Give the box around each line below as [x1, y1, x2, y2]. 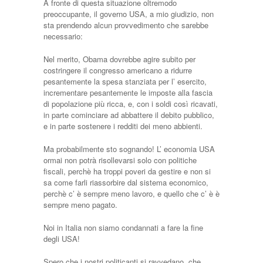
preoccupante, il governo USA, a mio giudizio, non [43, 8, 214, 19]
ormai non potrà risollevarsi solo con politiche [43, 154, 197, 166]
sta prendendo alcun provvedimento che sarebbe [43, 19, 208, 31]
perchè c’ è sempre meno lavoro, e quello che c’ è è [43, 188, 220, 199]
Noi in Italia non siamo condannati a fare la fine [43, 222, 203, 233]
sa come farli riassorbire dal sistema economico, [43, 177, 208, 188]
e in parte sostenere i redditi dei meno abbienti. [43, 120, 203, 131]
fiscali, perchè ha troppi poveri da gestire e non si [43, 166, 211, 177]
